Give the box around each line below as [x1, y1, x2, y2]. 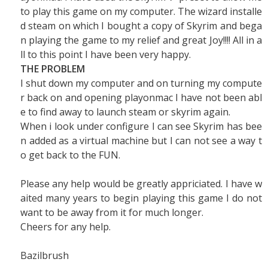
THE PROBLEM [20, 62, 85, 75]
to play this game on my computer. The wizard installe [20, 5, 262, 18]
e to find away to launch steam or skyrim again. [20, 105, 233, 118]
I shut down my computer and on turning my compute [20, 77, 262, 90]
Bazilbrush [20, 249, 69, 262]
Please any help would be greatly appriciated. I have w [20, 177, 262, 190]
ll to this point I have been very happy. [20, 48, 191, 61]
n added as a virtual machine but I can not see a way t [20, 134, 262, 147]
